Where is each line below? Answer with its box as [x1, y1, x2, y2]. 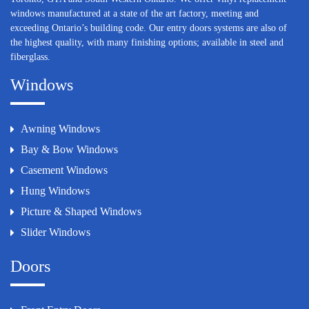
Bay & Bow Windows [21, 143, 118, 155]
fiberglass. [10, 51, 50, 62]
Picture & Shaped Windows [21, 205, 141, 217]
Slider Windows [21, 226, 90, 238]
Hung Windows [21, 184, 90, 197]
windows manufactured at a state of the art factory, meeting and [10, 8, 259, 19]
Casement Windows [21, 163, 108, 176]
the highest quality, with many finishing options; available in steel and [10, 37, 283, 48]
